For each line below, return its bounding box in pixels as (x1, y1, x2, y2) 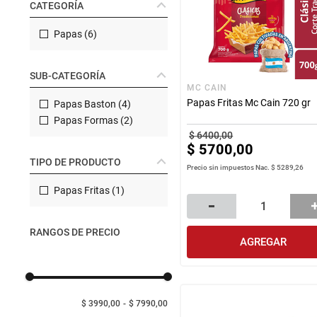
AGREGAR (240, 235, 287, 248)
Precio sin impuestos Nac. (187, 163, 272, 171)
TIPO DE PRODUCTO (30, 156, 121, 168)
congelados (67, 25, 113, 37)
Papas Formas (53, 114, 118, 126)
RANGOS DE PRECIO (30, 226, 120, 238)
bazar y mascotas (67, 49, 139, 60)
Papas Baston (53, 98, 116, 110)
